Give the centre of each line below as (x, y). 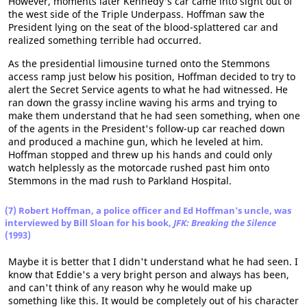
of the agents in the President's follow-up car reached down (147, 128)
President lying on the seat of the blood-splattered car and (143, 27)
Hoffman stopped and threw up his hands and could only (140, 155)
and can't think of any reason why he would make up (130, 287)
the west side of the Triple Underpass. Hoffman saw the (136, 14)
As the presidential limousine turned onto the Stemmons (139, 63)
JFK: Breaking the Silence (225, 223)
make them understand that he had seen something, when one (154, 115)
